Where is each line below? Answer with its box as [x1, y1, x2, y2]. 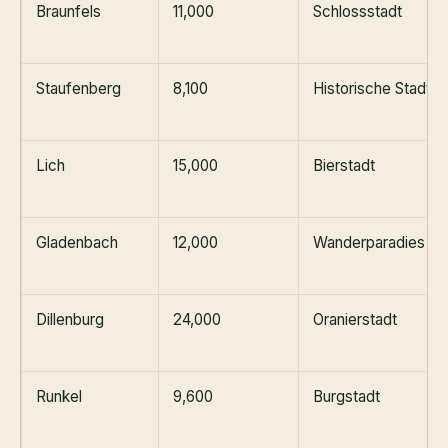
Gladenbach [36, 232, 118, 252]
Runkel [36, 386, 82, 406]
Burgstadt [313, 386, 380, 406]
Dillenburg [36, 309, 104, 329]
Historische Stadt [313, 78, 431, 98]
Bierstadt [313, 155, 375, 175]
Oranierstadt [313, 309, 397, 329]
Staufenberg [36, 78, 121, 98]
